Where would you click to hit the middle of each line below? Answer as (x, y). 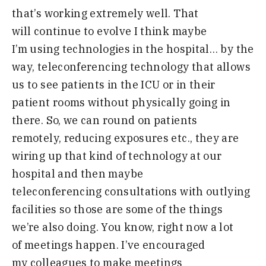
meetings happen (70, 245)
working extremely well (106, 13)
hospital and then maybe (78, 173)
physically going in (181, 102)
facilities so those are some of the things (118, 209)
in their (196, 84)
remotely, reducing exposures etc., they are (126, 138)
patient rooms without (71, 102)
